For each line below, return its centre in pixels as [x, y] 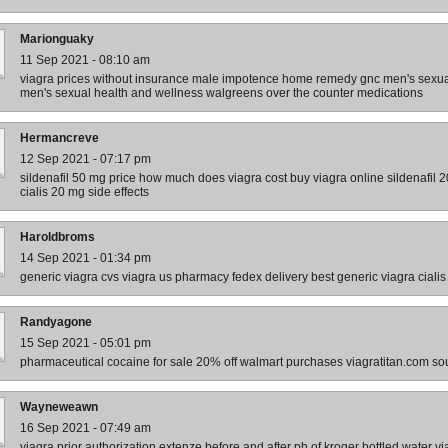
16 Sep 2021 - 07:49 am [85, 428]
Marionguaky [57, 39]
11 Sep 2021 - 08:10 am [85, 60]
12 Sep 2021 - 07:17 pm [85, 159]
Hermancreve [59, 138]
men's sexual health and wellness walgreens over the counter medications [221, 93]
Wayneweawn [59, 407]
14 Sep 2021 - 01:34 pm [85, 258]
